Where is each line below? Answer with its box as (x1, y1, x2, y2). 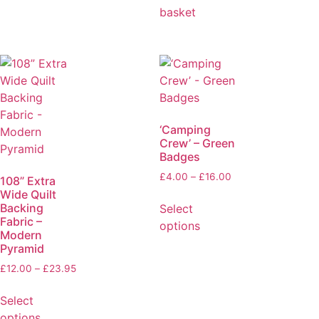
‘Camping (159, 122, 211, 137)
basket (159, 5, 196, 20)
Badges (159, 149, 200, 164)
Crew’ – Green (159, 135, 235, 150)
